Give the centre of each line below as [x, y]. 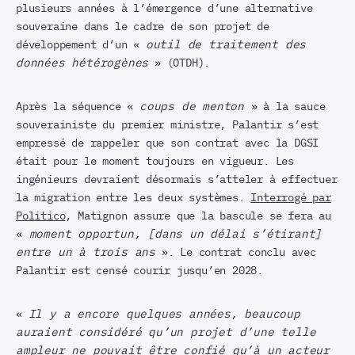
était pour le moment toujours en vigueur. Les [155, 161]
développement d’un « [81, 45]
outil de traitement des [226, 45]
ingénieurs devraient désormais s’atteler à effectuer [177, 179]
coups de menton [195, 107]
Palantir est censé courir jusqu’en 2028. [139, 271]
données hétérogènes [82, 63]
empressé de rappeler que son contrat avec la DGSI [168, 143]
